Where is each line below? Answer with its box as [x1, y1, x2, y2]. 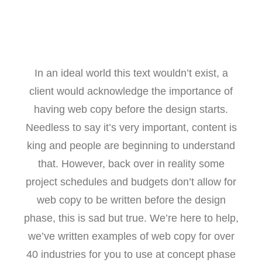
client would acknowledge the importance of [29, 85, 233, 97]
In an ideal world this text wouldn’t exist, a [34, 67, 228, 79]
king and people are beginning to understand [27, 140, 235, 151]
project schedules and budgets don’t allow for [26, 176, 236, 188]
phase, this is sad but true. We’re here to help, [23, 212, 239, 224]
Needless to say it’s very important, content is [25, 122, 237, 133]
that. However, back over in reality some [37, 158, 225, 170]
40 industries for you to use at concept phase [26, 249, 236, 260]
